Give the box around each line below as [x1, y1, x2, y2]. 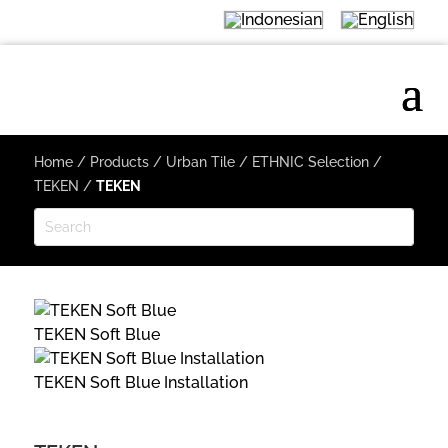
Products [89, 153, 149, 170]
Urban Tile [165, 153, 235, 170]
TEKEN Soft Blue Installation [33, 373, 248, 393]
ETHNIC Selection [251, 153, 369, 170]
